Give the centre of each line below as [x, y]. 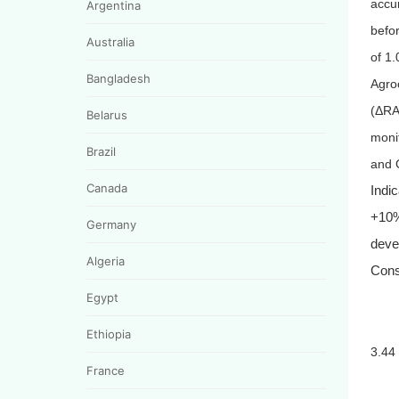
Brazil [101, 151]
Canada [107, 187]
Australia [110, 41]
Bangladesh [118, 78]
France [106, 370]
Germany [111, 224]
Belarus [107, 114]
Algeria [106, 261]
